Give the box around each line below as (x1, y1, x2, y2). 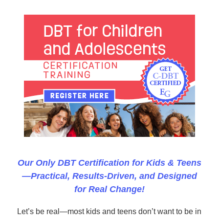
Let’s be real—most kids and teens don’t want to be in (17, 207, 201, 216)
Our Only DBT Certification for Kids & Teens (18, 158, 201, 168)
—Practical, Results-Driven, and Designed (22, 171, 197, 181)
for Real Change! (74, 184, 145, 194)
